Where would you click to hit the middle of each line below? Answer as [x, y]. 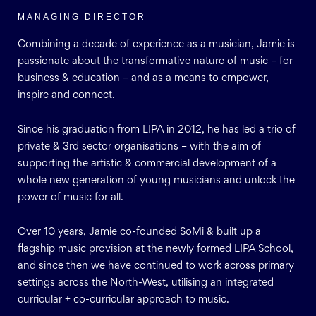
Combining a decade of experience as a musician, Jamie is [156, 44]
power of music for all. [71, 197]
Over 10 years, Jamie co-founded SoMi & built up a [139, 232]
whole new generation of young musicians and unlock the [156, 181]
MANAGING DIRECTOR [82, 17]
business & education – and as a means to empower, [143, 78]
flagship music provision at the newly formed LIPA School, [156, 249]
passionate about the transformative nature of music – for [155, 61]
